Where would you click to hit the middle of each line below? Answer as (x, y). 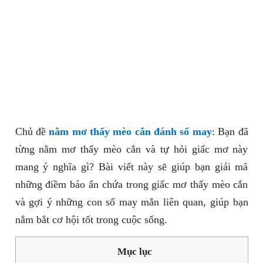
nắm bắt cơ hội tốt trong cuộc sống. (91, 220)
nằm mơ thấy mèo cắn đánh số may (130, 132)
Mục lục (134, 252)
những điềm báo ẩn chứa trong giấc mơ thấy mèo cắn (131, 185)
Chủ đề (32, 132)
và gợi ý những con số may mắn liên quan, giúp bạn (131, 202)
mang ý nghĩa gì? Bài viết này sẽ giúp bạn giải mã (131, 167)
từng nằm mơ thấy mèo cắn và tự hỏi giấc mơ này (131, 149)
